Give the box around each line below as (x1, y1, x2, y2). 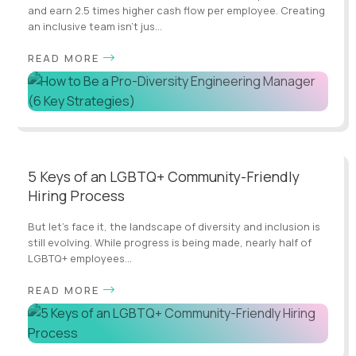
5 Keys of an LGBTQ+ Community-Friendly (28, 166, 300, 186)
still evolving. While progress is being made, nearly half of (28, 234, 311, 250)
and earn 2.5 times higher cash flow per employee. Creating (28, 2, 325, 17)
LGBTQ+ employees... (28, 250, 132, 265)
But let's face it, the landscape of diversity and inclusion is (28, 219, 320, 234)
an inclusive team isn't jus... (28, 18, 162, 33)
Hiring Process (28, 185, 125, 205)
